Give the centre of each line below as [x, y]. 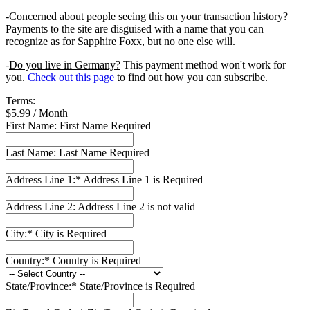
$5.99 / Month [37, 113]
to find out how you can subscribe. [192, 77]
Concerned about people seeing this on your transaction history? [148, 16]
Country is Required [97, 260]
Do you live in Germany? [65, 64]
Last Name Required [104, 152]
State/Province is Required [137, 286]
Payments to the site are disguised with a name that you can [135, 28]
